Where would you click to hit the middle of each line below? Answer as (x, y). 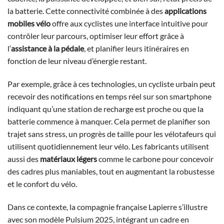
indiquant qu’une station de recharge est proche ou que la (105, 108)
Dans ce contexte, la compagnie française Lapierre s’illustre (107, 206)
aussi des (24, 158)
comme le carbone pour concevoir (155, 158)
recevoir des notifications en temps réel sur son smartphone (109, 96)
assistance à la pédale (47, 48)
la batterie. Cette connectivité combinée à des (86, 10)
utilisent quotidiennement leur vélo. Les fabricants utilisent (108, 146)
